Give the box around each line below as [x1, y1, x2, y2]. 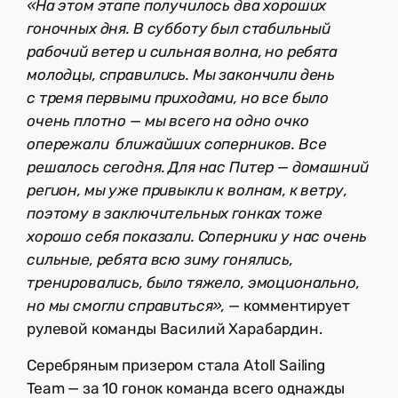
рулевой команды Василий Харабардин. [27, 320, 322, 338]
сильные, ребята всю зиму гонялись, [27, 251, 293, 269]
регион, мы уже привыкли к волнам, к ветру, [27, 181, 347, 200]
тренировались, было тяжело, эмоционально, [27, 274, 360, 292]
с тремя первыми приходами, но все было [27, 89, 330, 107]
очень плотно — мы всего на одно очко [27, 112, 309, 131]
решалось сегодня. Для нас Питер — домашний [27, 158, 369, 177]
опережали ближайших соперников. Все [27, 135, 327, 154]
